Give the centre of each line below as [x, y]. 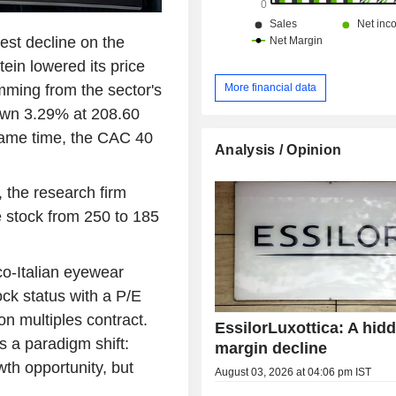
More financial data [271, 87]
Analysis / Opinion [278, 149]
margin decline [271, 348]
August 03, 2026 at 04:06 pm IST [293, 372]
